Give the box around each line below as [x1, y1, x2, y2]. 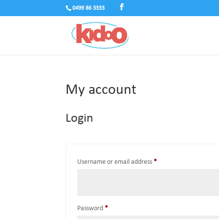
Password [77, 205, 105, 212]
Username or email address [77, 158, 154, 166]
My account [66, 83, 137, 98]
